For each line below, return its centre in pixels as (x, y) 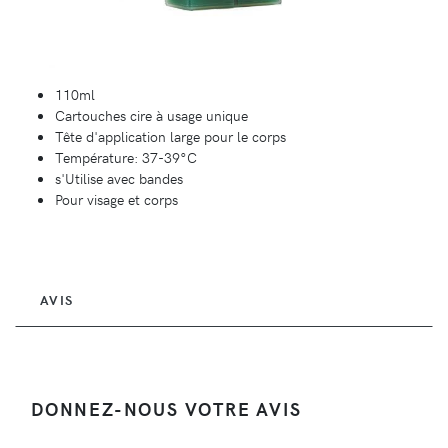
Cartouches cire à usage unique (151, 114)
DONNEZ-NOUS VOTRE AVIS (166, 408)
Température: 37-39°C (126, 156)
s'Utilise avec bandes (119, 177)
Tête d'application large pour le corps (170, 135)
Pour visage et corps (116, 198)
